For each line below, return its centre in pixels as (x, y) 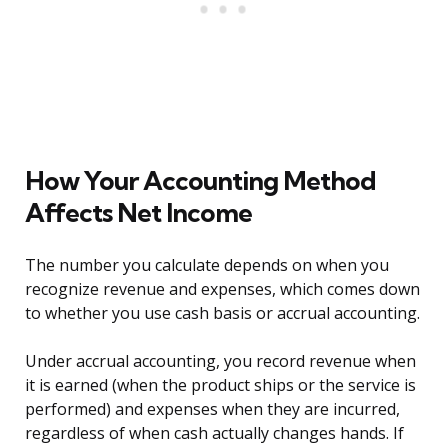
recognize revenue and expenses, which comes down (222, 289)
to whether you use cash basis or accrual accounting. (222, 313)
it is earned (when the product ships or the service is (220, 385)
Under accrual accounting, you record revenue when (220, 361)
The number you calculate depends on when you (207, 265)
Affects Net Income (138, 213)
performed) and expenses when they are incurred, (212, 409)
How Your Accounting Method (200, 181)
